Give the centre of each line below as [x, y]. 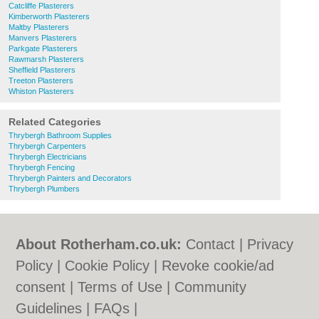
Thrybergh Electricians [48, 157]
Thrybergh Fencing [42, 167]
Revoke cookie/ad [218, 266]
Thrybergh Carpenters [47, 146]
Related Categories [55, 122]
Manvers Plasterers [43, 38]
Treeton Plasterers [41, 80]
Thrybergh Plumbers [44, 189]
